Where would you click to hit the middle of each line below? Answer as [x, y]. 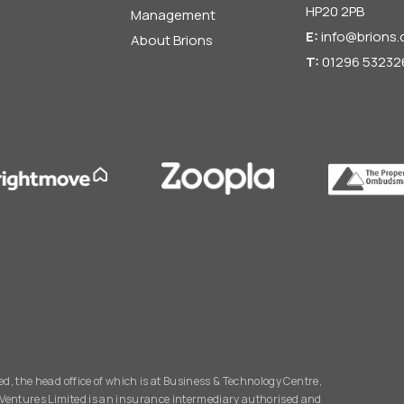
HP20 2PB [335, 11]
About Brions [171, 40]
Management [173, 15]
